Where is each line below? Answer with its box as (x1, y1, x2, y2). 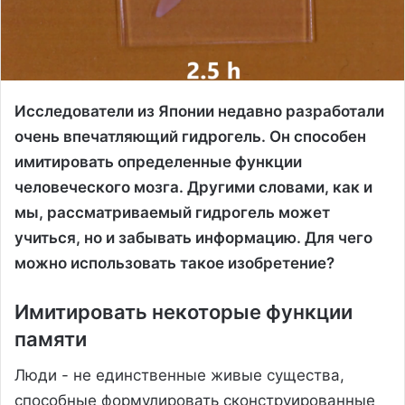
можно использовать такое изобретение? (14, 253, 334, 272)
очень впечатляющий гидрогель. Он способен (14, 127, 366, 146)
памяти (14, 326, 87, 351)
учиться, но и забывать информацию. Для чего (14, 228, 372, 247)
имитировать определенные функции (14, 152, 302, 171)
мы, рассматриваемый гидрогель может (14, 202, 330, 221)
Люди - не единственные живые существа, (14, 365, 344, 384)
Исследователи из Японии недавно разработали (14, 101, 384, 120)
